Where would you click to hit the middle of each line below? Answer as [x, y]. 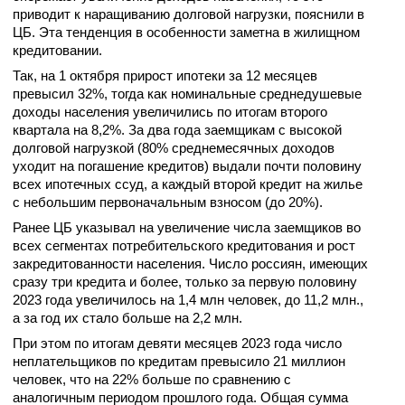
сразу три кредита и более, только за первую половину [185, 282]
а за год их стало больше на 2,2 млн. [129, 318]
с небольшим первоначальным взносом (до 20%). [168, 202]
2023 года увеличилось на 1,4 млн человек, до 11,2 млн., [188, 300]
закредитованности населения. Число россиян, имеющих [190, 264]
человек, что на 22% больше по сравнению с [152, 379]
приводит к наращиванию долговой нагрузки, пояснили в [188, 14]
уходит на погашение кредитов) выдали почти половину [187, 166]
